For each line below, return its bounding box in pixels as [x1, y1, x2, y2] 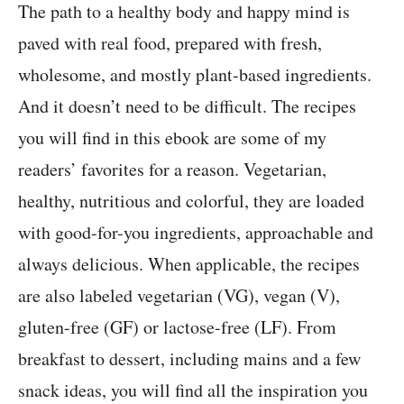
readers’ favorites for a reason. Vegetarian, [18, 157, 326, 182]
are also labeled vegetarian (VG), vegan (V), [18, 283, 340, 308]
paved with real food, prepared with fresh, [18, 31, 322, 56]
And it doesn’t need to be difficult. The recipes [18, 94, 356, 119]
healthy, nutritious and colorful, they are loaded [18, 188, 364, 214]
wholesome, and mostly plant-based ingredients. [18, 62, 372, 87]
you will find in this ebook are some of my [18, 125, 326, 151]
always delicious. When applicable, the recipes [18, 252, 360, 277]
